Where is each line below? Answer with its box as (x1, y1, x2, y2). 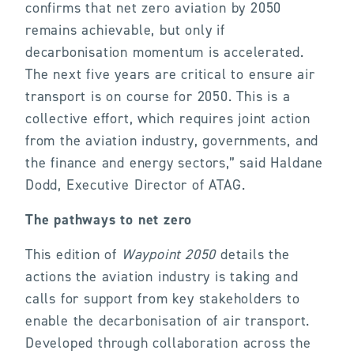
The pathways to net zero (25, 210, 193, 229)
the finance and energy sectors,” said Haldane (25, 153, 323, 172)
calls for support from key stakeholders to (25, 289, 300, 308)
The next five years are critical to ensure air (25, 65, 315, 84)
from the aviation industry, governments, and (25, 131, 319, 150)
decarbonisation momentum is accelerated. (25, 43, 304, 62)
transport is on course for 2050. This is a (25, 87, 291, 106)
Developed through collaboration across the (25, 333, 311, 352)
